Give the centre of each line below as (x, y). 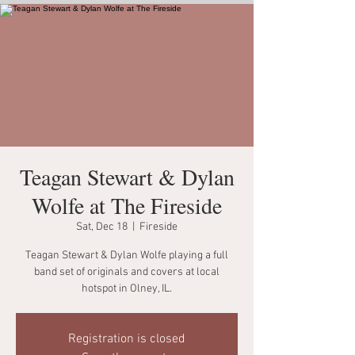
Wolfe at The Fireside (127, 205)
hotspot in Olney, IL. (127, 289)
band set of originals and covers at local (127, 272)
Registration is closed (127, 339)
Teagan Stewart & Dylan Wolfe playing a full (127, 256)
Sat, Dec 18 (102, 227)
